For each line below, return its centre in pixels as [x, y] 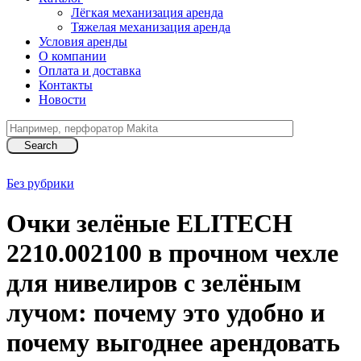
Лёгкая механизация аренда [147, 13]
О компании [73, 56]
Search [42, 146]
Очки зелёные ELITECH [149, 223]
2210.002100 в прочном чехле [172, 253]
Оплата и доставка [90, 71]
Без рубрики [40, 184]
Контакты [66, 85]
